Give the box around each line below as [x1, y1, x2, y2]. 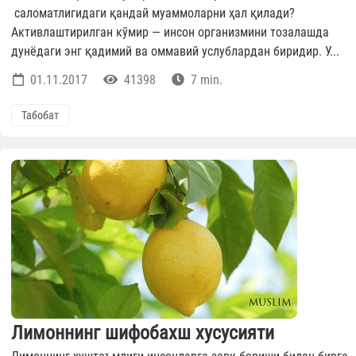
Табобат [21, 109, 59, 122]
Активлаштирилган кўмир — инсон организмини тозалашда [11, 25, 329, 41]
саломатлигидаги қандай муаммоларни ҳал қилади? [11, 6, 295, 21]
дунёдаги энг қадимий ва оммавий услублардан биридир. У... [11, 44, 339, 60]
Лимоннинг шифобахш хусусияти [11, 322, 274, 345]
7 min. [188, 72, 222, 88]
